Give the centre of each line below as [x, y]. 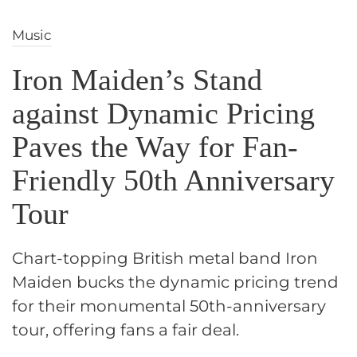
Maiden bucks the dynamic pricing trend [175, 282]
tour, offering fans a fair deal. [126, 330]
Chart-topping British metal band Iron [165, 259]
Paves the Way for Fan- [155, 147]
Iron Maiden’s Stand [137, 80]
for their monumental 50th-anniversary [169, 306]
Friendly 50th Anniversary [173, 180]
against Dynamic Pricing [163, 114]
